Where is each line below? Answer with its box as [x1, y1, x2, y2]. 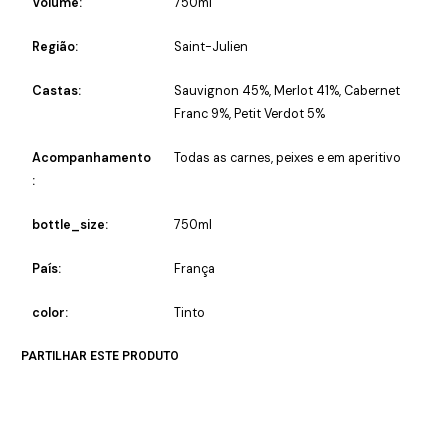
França [173, 261, 215, 278]
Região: [31, 39, 78, 56]
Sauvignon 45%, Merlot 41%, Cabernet [173, 83, 400, 100]
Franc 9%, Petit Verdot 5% [173, 106, 325, 123]
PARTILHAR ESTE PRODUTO [21, 349, 179, 364]
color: [31, 305, 68, 322]
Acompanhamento [31, 150, 151, 167]
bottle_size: [31, 217, 108, 234]
